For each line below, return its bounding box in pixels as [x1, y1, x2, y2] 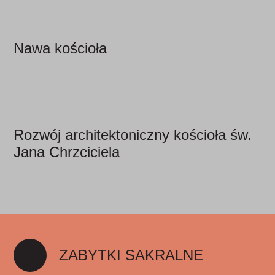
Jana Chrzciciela [14, 144, 120, 161]
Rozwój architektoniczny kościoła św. [14, 126, 252, 144]
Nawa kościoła [14, 39, 107, 56]
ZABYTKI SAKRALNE [59, 247, 204, 264]
